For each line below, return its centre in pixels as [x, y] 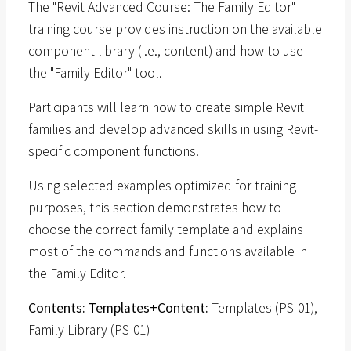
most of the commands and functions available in [168, 252]
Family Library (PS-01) [89, 330]
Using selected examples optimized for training [162, 186]
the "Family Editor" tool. [95, 73]
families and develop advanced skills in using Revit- [173, 130]
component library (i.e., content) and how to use [166, 51]
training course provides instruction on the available [175, 29]
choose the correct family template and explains [166, 230]
